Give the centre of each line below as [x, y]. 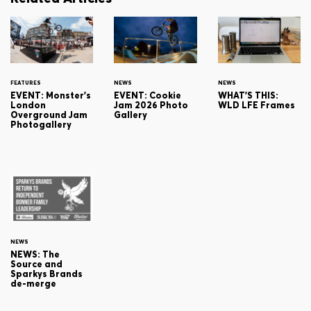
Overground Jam [49, 115]
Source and [36, 264]
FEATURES [26, 83]
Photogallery [41, 125]
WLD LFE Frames [256, 106]
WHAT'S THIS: [248, 96]
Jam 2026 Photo [151, 106]
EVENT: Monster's [51, 96]
